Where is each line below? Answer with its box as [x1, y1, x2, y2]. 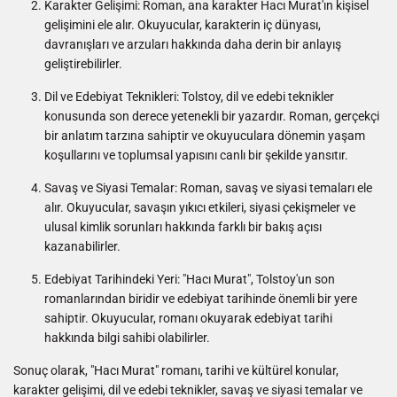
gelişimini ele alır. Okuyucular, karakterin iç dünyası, [44, 18, 321, 33]
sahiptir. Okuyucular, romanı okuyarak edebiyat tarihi [44, 311, 332, 326]
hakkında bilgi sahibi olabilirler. [44, 331, 210, 346]
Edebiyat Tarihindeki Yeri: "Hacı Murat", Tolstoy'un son [44, 272, 335, 287]
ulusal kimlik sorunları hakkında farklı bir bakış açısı [44, 220, 322, 235]
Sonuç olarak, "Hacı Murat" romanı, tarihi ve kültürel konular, [13, 363, 339, 378]
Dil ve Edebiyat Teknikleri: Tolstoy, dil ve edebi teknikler [44, 90, 334, 105]
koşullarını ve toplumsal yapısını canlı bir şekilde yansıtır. [44, 148, 348, 163]
